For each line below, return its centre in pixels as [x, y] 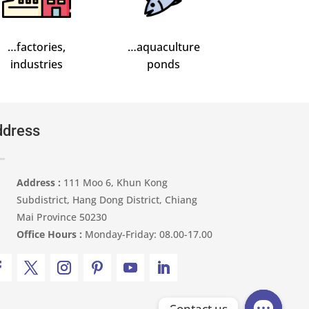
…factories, [36, 47]
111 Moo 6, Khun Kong [114, 182]
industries [36, 64]
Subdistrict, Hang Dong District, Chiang [107, 199]
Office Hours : [50, 234]
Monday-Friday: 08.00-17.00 [148, 234]
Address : [39, 182]
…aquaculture [163, 47]
